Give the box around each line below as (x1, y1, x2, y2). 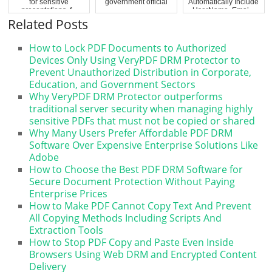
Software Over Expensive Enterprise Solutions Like (29, 138, 259, 152)
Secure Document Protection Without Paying (29, 174, 236, 188)
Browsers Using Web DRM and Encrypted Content (29, 247, 257, 261)
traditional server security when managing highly (29, 101, 253, 115)
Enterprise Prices (29, 186, 108, 200)
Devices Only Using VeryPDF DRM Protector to (29, 53, 241, 67)
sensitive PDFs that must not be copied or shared (29, 114, 256, 127)
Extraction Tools (29, 223, 104, 237)
